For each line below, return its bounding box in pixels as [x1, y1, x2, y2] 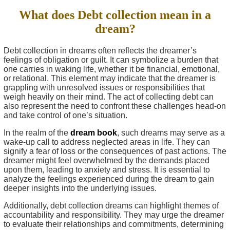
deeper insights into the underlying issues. [4, 184, 157, 193]
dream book [70, 128, 117, 137]
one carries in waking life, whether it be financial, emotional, [4, 65, 220, 73]
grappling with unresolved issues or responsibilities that [4, 83, 205, 92]
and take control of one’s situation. [4, 111, 127, 120]
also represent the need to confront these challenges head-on [4, 102, 226, 110]
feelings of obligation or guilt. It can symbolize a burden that [4, 55, 218, 64]
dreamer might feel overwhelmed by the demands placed [4, 156, 209, 165]
